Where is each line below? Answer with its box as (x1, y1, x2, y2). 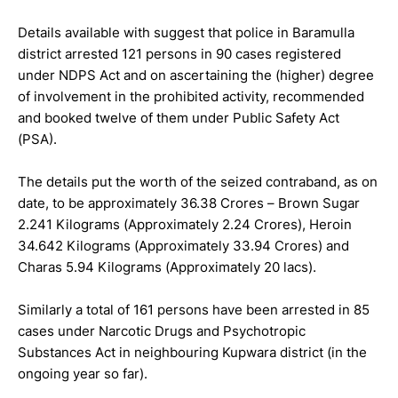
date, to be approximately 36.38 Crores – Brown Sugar (18, 195, 360, 212)
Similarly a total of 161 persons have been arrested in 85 (18, 301, 370, 319)
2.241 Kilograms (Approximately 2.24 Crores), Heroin (18, 216, 352, 234)
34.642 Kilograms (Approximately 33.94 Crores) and (18, 237, 349, 255)
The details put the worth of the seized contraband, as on (18, 173, 378, 191)
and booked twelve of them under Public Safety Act (18, 109, 339, 127)
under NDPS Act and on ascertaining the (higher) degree (18, 67, 374, 84)
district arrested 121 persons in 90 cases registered (18, 45, 341, 63)
